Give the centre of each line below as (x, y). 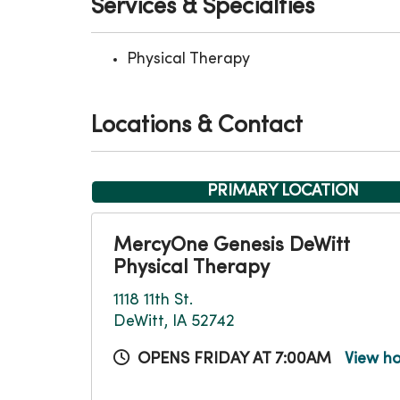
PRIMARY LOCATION (283, 192)
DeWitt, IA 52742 (174, 322)
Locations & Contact (197, 126)
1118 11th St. (153, 300)
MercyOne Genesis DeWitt (232, 246)
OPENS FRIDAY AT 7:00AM (234, 359)
